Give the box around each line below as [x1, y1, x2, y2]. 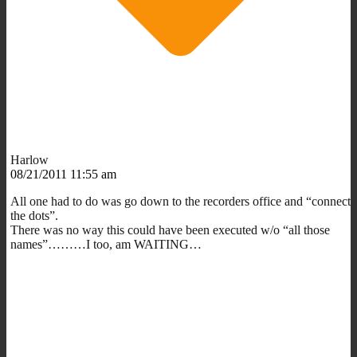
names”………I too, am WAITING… [10, 237, 202, 251]
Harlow [10, 152, 49, 167]
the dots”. [10, 208, 58, 222]
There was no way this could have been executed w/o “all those [10, 222, 330, 237]
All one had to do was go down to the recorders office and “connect [10, 194, 351, 208]
